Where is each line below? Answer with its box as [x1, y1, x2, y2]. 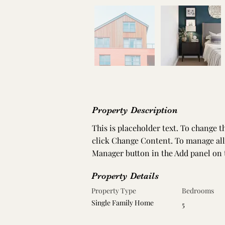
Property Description [92, 104, 178, 115]
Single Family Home [91, 197, 154, 207]
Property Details [91, 170, 159, 181]
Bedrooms [182, 185, 214, 195]
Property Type [91, 185, 136, 195]
